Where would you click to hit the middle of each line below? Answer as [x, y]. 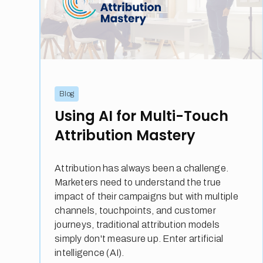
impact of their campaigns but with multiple [146, 197]
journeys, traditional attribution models [137, 225]
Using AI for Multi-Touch [142, 116]
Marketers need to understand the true [138, 183]
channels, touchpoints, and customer [135, 211]
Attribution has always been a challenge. [142, 168]
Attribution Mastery [125, 136]
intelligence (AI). [90, 253]
